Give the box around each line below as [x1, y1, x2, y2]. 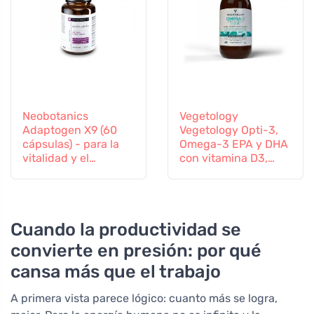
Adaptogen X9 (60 [22, 123, 117, 137]
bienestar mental [22, 165, 111, 179]
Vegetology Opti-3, [179, 123, 278, 137]
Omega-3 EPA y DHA [179, 137, 288, 151]
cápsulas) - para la [22, 137, 119, 151]
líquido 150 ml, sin [179, 165, 273, 179]
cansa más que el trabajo [11, 261, 221, 282]
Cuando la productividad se [11, 219, 241, 240]
